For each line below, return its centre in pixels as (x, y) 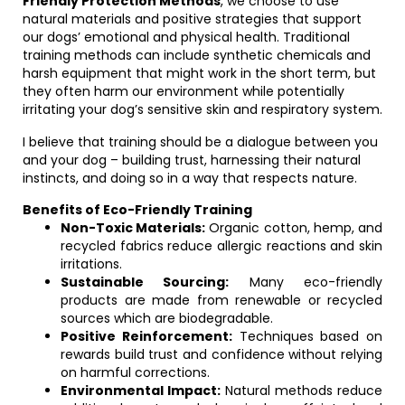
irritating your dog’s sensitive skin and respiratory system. (202, 109)
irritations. (91, 264)
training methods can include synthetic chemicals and (197, 55)
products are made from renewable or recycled (221, 300)
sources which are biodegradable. (167, 318)
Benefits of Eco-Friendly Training (137, 210)
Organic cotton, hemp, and (294, 228)
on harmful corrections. (135, 372)
